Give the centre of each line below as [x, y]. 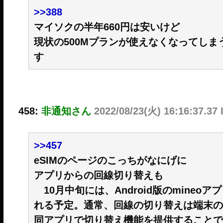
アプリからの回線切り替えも [98, 175]
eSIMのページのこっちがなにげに [110, 160]
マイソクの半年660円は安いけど [107, 27]
